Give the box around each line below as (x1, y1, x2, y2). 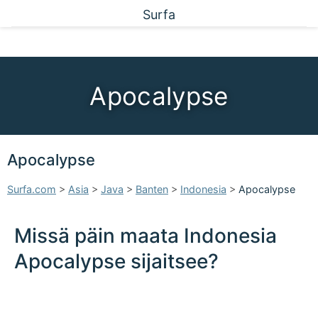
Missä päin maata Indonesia (14, 224, 277, 248)
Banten (136, 183, 168, 195)
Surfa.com (7, 183, 56, 195)
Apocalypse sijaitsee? (14, 249, 219, 273)
